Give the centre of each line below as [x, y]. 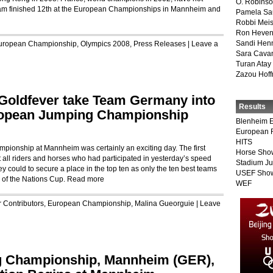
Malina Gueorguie [165, 204]
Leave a [205, 44]
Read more [86, 179]
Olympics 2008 [105, 44]
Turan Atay [253, 64]
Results [252, 107]
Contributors [23, 204]
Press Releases [160, 44]
